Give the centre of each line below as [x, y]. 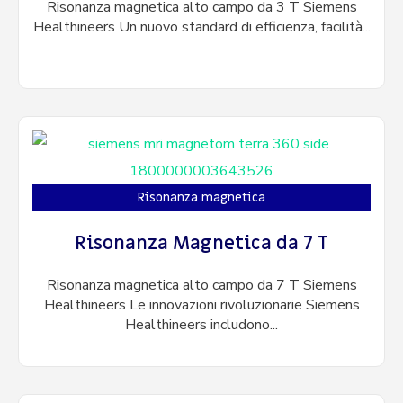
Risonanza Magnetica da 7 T [201, 244]
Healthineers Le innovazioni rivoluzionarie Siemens [201, 305]
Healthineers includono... [201, 325]
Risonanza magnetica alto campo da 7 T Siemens [201, 286]
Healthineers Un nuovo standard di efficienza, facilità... [201, 27]
